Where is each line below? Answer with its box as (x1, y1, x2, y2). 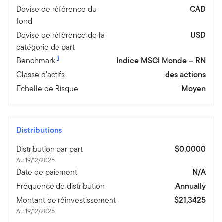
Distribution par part (16, 143, 83, 155)
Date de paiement (16, 166, 77, 178)
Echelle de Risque (16, 82, 78, 94)
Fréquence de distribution (16, 180, 105, 192)
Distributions (16, 124, 62, 136)
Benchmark (16, 55, 55, 66)
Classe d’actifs (16, 68, 65, 80)
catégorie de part (16, 41, 75, 53)
